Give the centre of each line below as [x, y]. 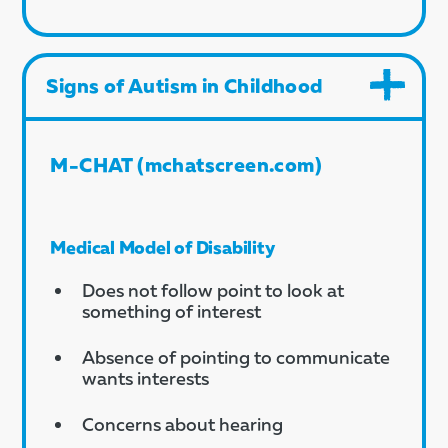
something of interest [172, 310]
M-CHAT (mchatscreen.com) [186, 163]
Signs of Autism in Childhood [184, 84]
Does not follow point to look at [213, 289]
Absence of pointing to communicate [236, 356]
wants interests [146, 377]
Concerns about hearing [183, 423]
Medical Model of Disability [162, 246]
